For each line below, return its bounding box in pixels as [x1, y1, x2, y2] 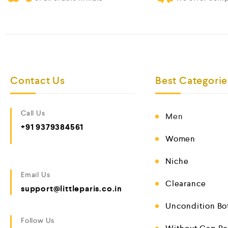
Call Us [21, 108, 45, 118]
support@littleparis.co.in [21, 183, 122, 194]
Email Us [21, 170, 50, 179]
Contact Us [10, 74, 65, 87]
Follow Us [21, 216, 55, 225]
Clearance [165, 178, 207, 189]
